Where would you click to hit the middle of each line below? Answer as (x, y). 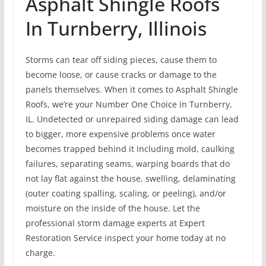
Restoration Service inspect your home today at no (125, 238)
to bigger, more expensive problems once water (120, 134)
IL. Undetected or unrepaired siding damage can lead (132, 119)
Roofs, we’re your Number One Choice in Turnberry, (129, 104)
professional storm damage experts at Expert (115, 223)
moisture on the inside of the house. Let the (113, 208)
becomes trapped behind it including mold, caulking (130, 149)
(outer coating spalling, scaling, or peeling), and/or (126, 194)
